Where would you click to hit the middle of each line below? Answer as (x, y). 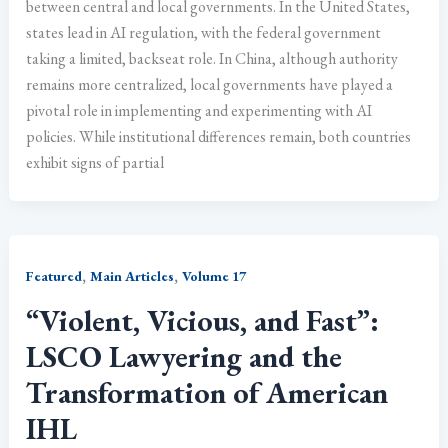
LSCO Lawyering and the (184, 356)
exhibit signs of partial (95, 162)
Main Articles (132, 275)
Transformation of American (207, 392)
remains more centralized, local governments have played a (210, 84)
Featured (54, 275)
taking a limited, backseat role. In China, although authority (212, 58)
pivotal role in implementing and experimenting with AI (199, 110)
